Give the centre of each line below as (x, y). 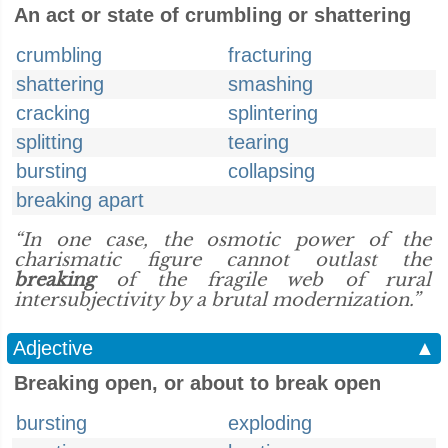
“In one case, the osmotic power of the (222, 240)
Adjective (53, 348)
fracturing (270, 55)
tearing (258, 142)
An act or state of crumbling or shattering (212, 15)
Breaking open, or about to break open (197, 383)
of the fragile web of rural (263, 280)
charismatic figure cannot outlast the (222, 260)
